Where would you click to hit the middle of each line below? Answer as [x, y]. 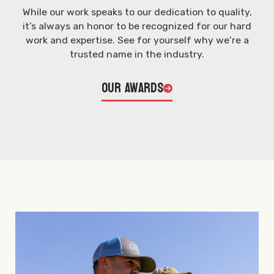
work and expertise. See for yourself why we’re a [137, 40]
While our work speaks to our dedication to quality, [137, 12]
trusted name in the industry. [137, 54]
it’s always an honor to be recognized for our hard [137, 26]
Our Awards [132, 88]
